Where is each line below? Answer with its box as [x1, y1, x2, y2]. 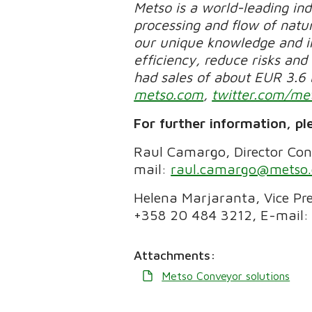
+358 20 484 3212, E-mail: [134, 206, 309, 223]
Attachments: [134, 247, 217, 263]
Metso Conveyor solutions [162, 269, 290, 282]
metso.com [134, 86, 204, 102]
